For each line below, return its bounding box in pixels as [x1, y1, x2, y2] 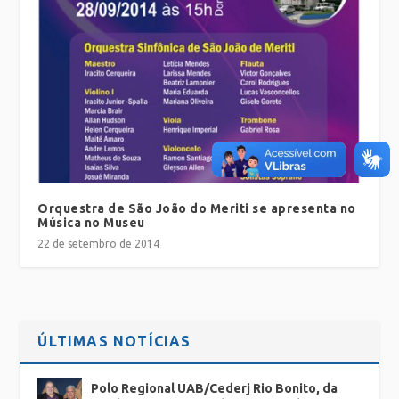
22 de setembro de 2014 [37, 238, 160, 250]
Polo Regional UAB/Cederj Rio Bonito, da [91, 381, 338, 396]
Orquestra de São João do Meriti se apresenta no [37, 201, 356, 216]
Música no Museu [37, 216, 145, 231]
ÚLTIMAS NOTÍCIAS [37, 333, 191, 350]
